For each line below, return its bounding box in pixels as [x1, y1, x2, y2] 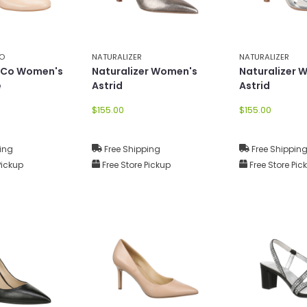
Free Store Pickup [100, 158, 171, 171]
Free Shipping [102, 143, 160, 155]
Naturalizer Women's [92, 64, 197, 78]
